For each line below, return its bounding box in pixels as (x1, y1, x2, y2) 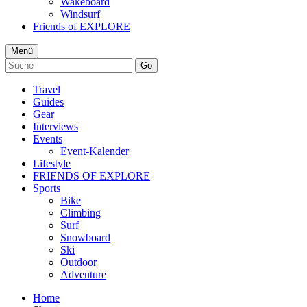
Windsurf (60, 8, 100, 20)
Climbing (60, 206, 101, 219)
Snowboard (60, 231, 110, 243)
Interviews (33, 120, 78, 132)
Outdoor (60, 256, 97, 268)
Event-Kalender (60, 145, 129, 157)
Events (33, 132, 62, 145)
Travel (33, 83, 60, 95)
